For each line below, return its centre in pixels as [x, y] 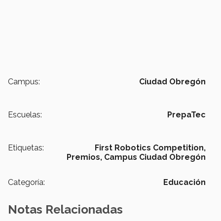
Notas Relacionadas [65, 210]
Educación [184, 183]
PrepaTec [186, 115]
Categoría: [26, 183]
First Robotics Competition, [150, 148]
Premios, [84, 157]
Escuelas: [25, 115]
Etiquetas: [26, 148]
